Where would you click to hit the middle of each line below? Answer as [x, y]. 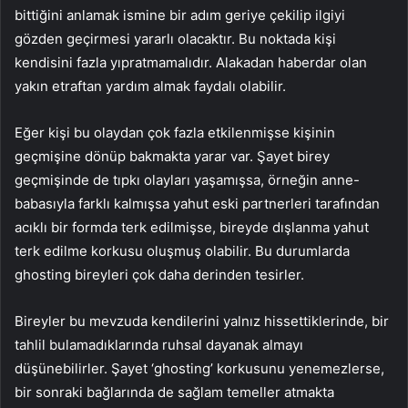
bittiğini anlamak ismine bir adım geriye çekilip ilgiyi [180, 15]
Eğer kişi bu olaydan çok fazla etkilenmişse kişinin [175, 132]
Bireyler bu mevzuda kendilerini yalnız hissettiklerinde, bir [202, 321]
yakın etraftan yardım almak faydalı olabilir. [150, 86]
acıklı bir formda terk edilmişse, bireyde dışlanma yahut [192, 227]
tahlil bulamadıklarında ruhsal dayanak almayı [159, 344]
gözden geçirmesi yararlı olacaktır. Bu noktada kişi [175, 38]
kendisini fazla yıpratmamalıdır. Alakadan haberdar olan [191, 62]
